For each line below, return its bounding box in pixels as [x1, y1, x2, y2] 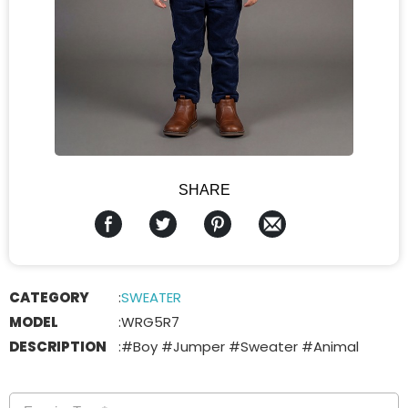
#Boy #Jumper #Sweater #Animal [120, 337, 359, 357]
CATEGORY [8, 288, 89, 308]
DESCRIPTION [8, 337, 107, 357]
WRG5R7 [120, 312, 179, 332]
